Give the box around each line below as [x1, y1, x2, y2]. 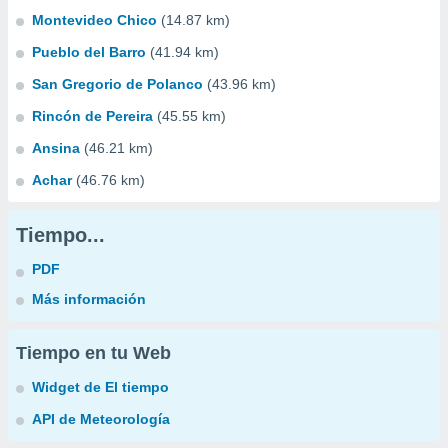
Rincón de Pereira [32, 108, 153, 124]
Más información [32, 291, 146, 307]
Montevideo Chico [32, 12, 157, 28]
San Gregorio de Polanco [32, 76, 203, 92]
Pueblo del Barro [32, 44, 146, 60]
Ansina [32, 140, 80, 156]
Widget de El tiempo [32, 379, 169, 395]
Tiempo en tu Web [16, 343, 171, 363]
